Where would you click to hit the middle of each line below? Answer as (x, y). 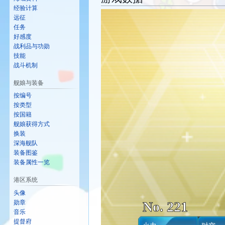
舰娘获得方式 (32, 124)
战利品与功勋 (32, 46)
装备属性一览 (32, 162)
